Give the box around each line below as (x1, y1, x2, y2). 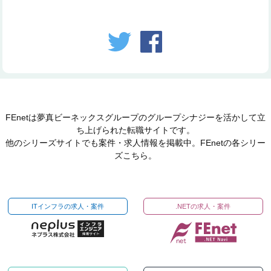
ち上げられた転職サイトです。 (76, 125, 195, 135)
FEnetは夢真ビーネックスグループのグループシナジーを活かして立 (5, 112, 266, 122)
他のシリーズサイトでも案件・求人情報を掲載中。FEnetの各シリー (5, 137, 266, 148)
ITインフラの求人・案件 (31, 202, 104, 210)
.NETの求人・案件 (175, 202, 231, 210)
